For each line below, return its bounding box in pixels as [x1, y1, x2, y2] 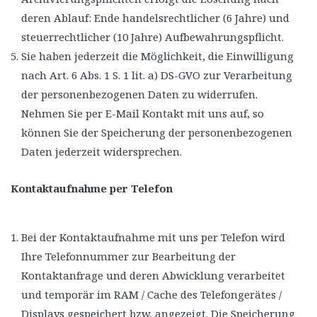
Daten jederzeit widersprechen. [21, 144, 182, 158]
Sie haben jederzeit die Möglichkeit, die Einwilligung [21, 48, 294, 63]
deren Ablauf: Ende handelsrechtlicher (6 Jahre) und [21, 10, 289, 25]
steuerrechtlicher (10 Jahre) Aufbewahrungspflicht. [21, 29, 284, 44]
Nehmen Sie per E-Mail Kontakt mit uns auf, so [21, 105, 264, 120]
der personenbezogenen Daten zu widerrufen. [21, 86, 258, 101]
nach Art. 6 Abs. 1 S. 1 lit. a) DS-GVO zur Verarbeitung [21, 67, 292, 82]
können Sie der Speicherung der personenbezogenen [21, 125, 292, 139]
